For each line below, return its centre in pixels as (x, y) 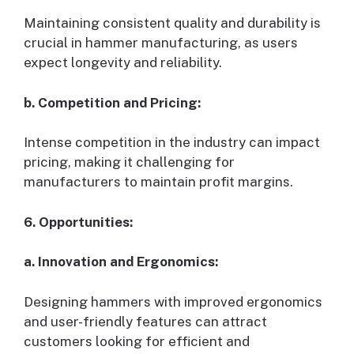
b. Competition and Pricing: (112, 102)
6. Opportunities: (78, 222)
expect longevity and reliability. (123, 63)
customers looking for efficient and (137, 341)
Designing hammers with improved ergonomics (173, 301)
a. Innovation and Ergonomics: (121, 262)
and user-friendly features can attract (145, 321)
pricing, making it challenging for (129, 162)
